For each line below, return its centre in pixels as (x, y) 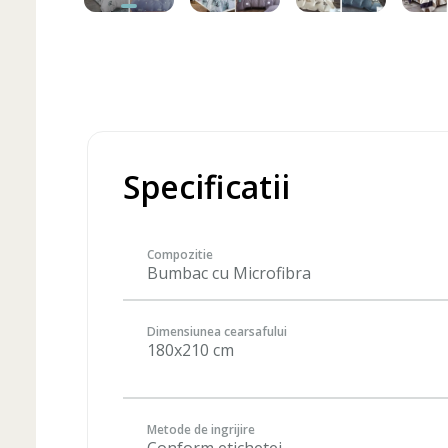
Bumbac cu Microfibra (229, 273)
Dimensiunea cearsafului (217, 331)
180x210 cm (190, 349)
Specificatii (206, 186)
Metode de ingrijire (201, 429)
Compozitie (180, 254)
